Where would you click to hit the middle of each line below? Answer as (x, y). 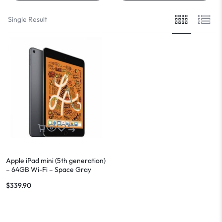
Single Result (28, 19)
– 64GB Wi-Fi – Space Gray (49, 169)
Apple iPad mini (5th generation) (56, 160)
